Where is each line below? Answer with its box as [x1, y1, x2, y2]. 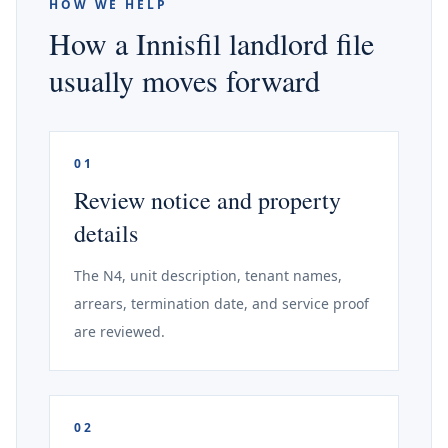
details [74, 217, 138, 249]
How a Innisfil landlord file [49, 23, 374, 63]
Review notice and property [74, 184, 341, 216]
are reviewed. [74, 322, 165, 341]
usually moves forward [49, 60, 320, 100]
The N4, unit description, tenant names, [74, 266, 342, 285]
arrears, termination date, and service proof [74, 294, 369, 313]
